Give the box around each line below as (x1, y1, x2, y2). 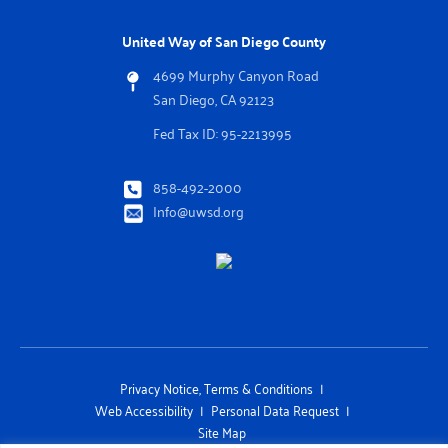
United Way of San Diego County (122, 28, 326, 55)
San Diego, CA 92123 (153, 86, 274, 112)
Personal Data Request (210, 397, 339, 423)
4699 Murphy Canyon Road (153, 62, 319, 88)
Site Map (198, 419, 246, 445)
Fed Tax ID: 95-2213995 (153, 120, 292, 146)
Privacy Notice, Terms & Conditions (120, 375, 313, 401)
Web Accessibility (94, 397, 193, 423)
